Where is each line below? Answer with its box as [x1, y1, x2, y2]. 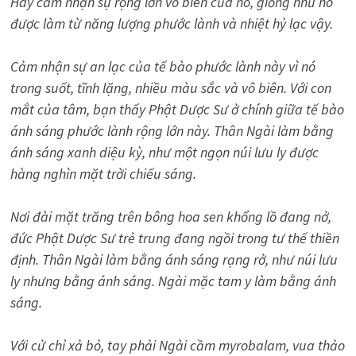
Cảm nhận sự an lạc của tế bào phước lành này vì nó [10, 56, 315, 75]
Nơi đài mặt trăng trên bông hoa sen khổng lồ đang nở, [10, 207, 331, 226]
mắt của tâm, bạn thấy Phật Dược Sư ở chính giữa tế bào [10, 99, 344, 118]
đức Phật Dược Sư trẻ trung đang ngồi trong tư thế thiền [10, 228, 339, 247]
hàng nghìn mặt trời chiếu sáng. [10, 164, 196, 183]
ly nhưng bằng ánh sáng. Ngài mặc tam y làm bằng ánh [10, 271, 336, 290]
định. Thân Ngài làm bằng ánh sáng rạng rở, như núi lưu [10, 250, 338, 269]
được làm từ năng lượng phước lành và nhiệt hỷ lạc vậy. [10, 14, 333, 33]
